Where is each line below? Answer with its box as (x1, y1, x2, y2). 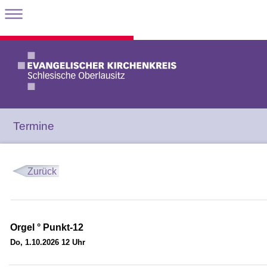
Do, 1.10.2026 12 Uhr (10, 238, 85, 247)
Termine (13, 119, 55, 132)
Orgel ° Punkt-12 (10, 222, 83, 233)
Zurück (27, 166, 57, 177)
